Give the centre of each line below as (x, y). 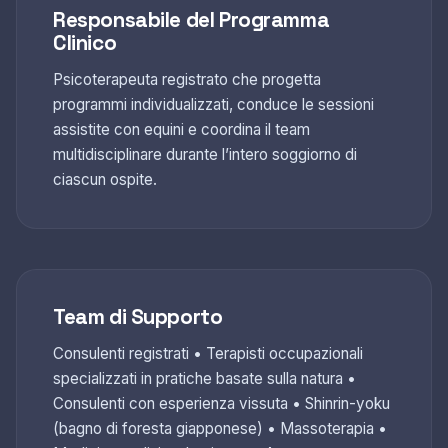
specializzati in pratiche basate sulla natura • (204, 378)
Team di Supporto (138, 316)
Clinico (85, 42)
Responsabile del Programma (191, 19)
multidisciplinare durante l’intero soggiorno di (205, 154)
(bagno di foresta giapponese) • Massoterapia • (220, 428)
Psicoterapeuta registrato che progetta (187, 79)
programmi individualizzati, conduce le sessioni (213, 104)
